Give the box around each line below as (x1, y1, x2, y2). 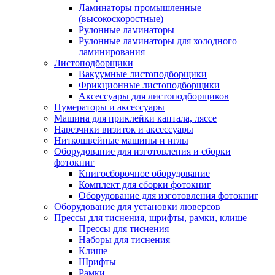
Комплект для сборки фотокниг (79, 179, 211, 190)
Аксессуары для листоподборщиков (79, 90, 229, 101)
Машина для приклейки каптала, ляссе (54, 112, 217, 123)
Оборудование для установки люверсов (54, 201, 220, 212)
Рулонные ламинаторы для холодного (79, 35, 237, 46)
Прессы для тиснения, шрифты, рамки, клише (54, 212, 247, 223)
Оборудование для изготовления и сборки (54, 145, 231, 157)
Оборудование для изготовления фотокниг (79, 190, 258, 201)
